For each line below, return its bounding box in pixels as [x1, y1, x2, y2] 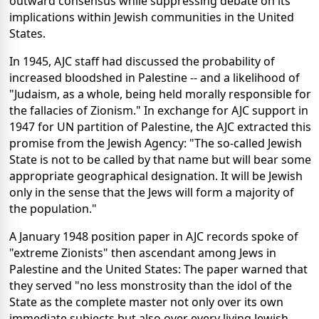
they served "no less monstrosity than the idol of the [9, 278, 292, 294]
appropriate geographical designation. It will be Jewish [9, 168, 303, 184]
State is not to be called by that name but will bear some [9, 152, 311, 168]
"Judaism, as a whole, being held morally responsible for [9, 86, 311, 103]
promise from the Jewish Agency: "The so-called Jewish [9, 135, 302, 152]
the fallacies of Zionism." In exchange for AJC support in [9, 103, 308, 119]
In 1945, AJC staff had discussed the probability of [9, 53, 275, 70]
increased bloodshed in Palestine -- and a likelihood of [9, 70, 300, 86]
